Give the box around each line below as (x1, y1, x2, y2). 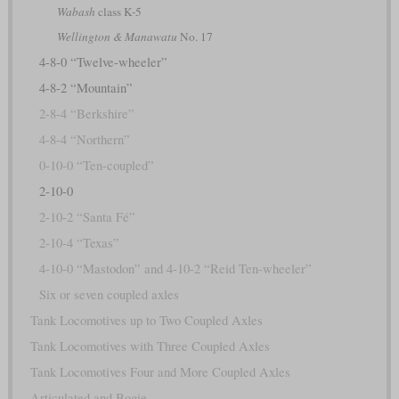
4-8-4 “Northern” (38, 131, 130, 149)
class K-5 (94, 4, 142, 20)
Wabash (56, 4, 95, 20)
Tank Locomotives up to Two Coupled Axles (29, 312, 263, 330)
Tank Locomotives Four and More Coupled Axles (29, 363, 290, 381)
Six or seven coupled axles (38, 286, 179, 304)
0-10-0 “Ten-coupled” (38, 157, 154, 175)
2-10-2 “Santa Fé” (38, 208, 135, 226)
